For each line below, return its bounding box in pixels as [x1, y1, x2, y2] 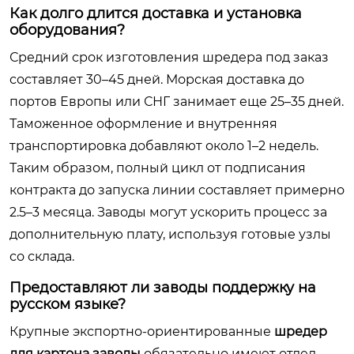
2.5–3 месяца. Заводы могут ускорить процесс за [9, 205, 327, 220]
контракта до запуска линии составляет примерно [9, 183, 345, 198]
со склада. [9, 249, 74, 264]
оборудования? [9, 21, 125, 39]
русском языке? [9, 296, 126, 313]
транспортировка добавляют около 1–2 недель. [9, 138, 318, 153]
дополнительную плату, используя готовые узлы [9, 227, 331, 242]
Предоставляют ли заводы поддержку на [9, 279, 316, 296]
